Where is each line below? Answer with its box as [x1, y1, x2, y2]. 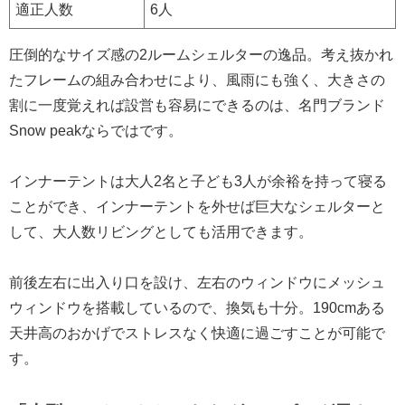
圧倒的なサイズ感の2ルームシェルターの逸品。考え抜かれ [9, 46, 393, 62]
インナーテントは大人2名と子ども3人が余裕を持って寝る [9, 173, 387, 189]
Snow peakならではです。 [9, 122, 183, 138]
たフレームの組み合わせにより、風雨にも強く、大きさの [9, 71, 385, 88]
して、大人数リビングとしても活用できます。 [9, 223, 313, 240]
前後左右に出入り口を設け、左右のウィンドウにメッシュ [9, 274, 385, 290]
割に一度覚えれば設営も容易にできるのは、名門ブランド [9, 97, 385, 113]
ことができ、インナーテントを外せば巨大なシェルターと [9, 198, 385, 214]
